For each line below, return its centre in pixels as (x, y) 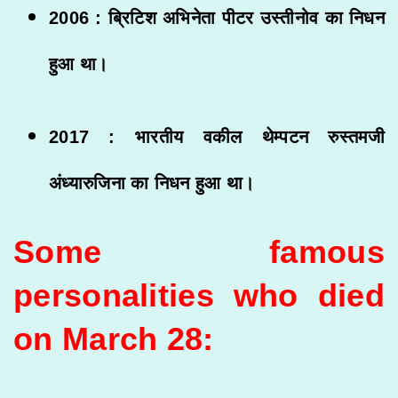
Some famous (199, 251)
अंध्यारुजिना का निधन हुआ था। (152, 183)
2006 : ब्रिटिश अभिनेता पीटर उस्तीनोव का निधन (217, 17)
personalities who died (199, 295)
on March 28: (114, 338)
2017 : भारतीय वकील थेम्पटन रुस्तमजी (217, 136)
